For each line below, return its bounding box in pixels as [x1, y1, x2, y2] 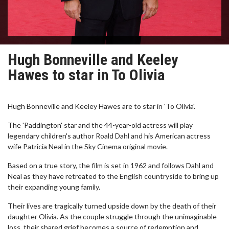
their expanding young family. [8, 182, 100, 191]
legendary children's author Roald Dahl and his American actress [8, 131, 211, 140]
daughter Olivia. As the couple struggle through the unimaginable [8, 212, 217, 221]
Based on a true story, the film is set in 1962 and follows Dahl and [8, 161, 214, 170]
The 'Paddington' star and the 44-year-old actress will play [8, 121, 193, 129]
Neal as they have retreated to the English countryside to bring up [8, 172, 219, 180]
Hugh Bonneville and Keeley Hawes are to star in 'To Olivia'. [8, 102, 195, 110]
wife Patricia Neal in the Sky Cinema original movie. [8, 142, 168, 151]
